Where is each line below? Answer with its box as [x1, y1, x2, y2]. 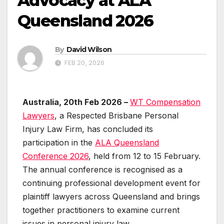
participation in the [22, 137, 95, 148]
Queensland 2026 [17, 11, 153, 31]
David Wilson [66, 45, 112, 54]
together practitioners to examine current [22, 205, 179, 215]
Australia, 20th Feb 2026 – [22, 97, 130, 107]
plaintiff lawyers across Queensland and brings [22, 191, 200, 202]
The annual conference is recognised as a [22, 164, 182, 175]
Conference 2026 [22, 151, 88, 161]
